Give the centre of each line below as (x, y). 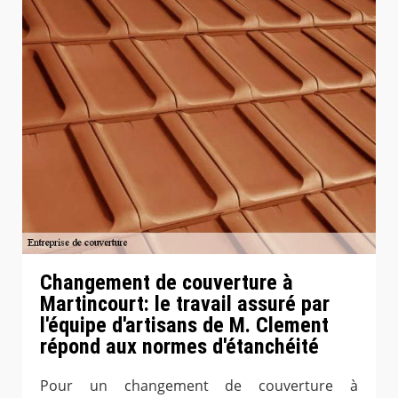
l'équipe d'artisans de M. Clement (184, 325)
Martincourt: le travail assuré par (185, 303)
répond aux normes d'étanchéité (179, 346)
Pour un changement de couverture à (199, 385)
